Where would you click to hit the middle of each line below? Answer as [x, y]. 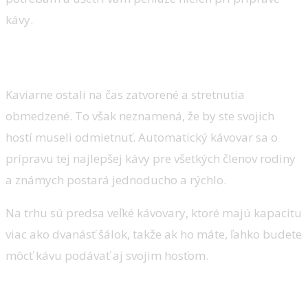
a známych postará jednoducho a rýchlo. [116, 179]
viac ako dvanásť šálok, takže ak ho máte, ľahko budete [154, 234]
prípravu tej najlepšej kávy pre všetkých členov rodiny [151, 158]
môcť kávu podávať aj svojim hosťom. [107, 255]
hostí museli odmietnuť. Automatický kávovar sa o [142, 137]
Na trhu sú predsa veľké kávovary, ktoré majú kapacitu [154, 212]
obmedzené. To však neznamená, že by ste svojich [140, 115]
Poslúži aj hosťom [49, 57]
